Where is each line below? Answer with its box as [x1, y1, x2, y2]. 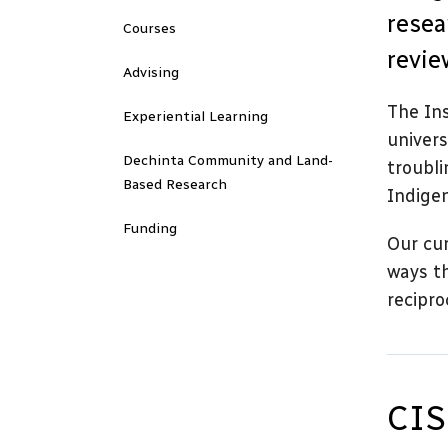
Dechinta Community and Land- [123, 152, 333, 169]
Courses [123, 20, 176, 37]
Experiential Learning [123, 108, 268, 125]
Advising [123, 64, 179, 81]
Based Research [123, 176, 227, 193]
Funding [123, 220, 177, 237]
